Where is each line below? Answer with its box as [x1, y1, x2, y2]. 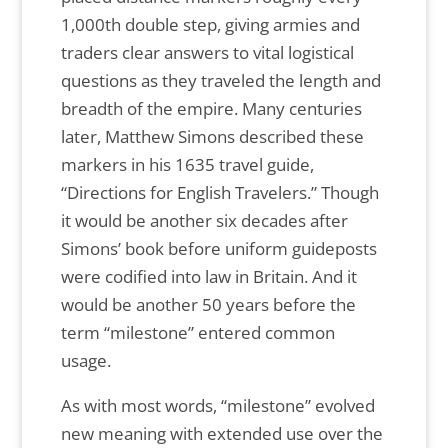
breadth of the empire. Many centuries [60, 97, 362, 121]
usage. [60, 349, 111, 373]
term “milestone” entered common [60, 321, 335, 345]
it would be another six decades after [60, 209, 348, 233]
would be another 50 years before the [60, 293, 356, 317]
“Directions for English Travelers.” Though [60, 181, 379, 205]
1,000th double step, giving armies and [60, 13, 360, 37]
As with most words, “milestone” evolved [60, 394, 375, 418]
